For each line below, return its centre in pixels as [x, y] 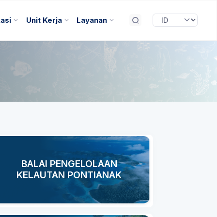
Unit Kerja [44, 20]
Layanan [92, 20]
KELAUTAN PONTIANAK [69, 175]
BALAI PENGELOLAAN [69, 164]
